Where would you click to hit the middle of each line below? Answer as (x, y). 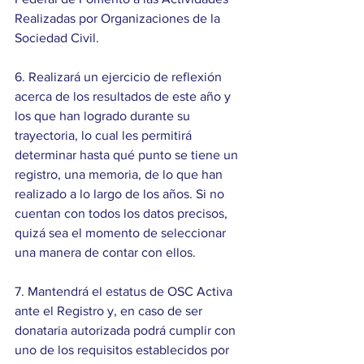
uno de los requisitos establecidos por (123, 350)
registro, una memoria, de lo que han (120, 175)
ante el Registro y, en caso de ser (110, 311)
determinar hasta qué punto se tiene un (128, 155)
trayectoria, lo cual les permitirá (105, 136)
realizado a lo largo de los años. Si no (121, 194)
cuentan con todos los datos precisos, (123, 214)
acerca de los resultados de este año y (124, 97)
